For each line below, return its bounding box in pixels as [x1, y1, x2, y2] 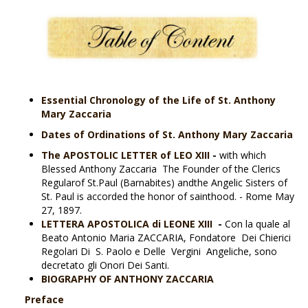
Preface [25, 293, 65, 307]
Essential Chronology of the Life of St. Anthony [41, 93, 276, 107]
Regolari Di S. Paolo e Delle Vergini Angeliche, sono [41, 245, 277, 258]
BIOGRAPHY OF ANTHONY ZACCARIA [41, 272, 214, 286]
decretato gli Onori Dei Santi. [41, 258, 169, 272]
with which [219, 148, 266, 162]
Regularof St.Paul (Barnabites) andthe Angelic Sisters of [41, 176, 287, 190]
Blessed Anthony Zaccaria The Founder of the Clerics [41, 162, 280, 176]
